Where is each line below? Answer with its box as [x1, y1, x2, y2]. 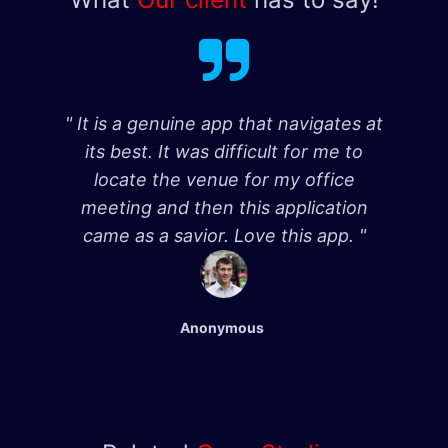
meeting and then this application [80, 197, 368, 219]
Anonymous [180, 319, 264, 337]
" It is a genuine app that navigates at [65, 113, 383, 135]
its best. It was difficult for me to [85, 141, 363, 163]
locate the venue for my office [93, 169, 355, 191]
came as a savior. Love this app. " [82, 225, 366, 247]
